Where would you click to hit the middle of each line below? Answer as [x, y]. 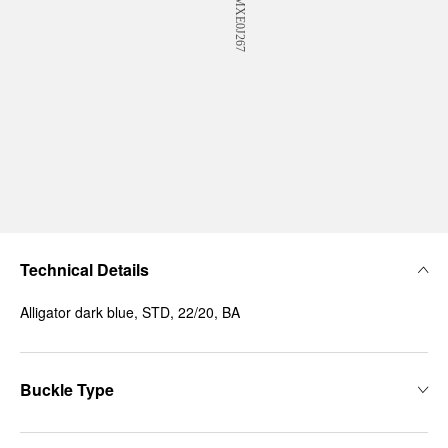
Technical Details [84, 269]
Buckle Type [67, 389]
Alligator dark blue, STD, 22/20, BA [130, 312]
